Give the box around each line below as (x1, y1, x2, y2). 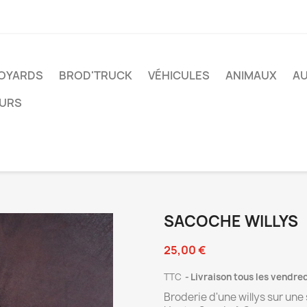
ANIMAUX (225, 68, 277, 83)
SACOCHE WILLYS (164, 211, 298, 232)
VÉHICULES (148, 68, 210, 83)
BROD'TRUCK (59, 68, 132, 83)
